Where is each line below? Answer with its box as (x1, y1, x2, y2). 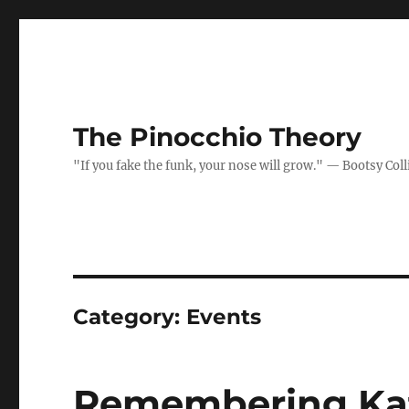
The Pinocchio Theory (73, 121, 362, 152)
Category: (73, 304, 187, 330)
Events (186, 304, 262, 330)
